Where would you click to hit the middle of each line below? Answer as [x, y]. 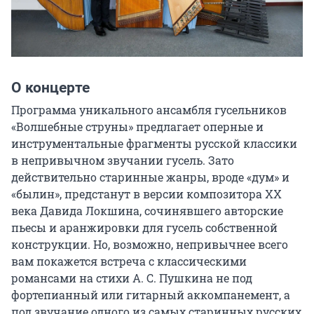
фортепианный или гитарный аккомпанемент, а [151, 295]
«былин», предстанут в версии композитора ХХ [146, 194]
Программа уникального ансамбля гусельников [149, 110]
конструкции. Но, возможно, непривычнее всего [150, 245]
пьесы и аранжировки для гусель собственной [144, 228]
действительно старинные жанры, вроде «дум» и [150, 177]
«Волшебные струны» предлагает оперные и [137, 127]
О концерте [50, 88]
